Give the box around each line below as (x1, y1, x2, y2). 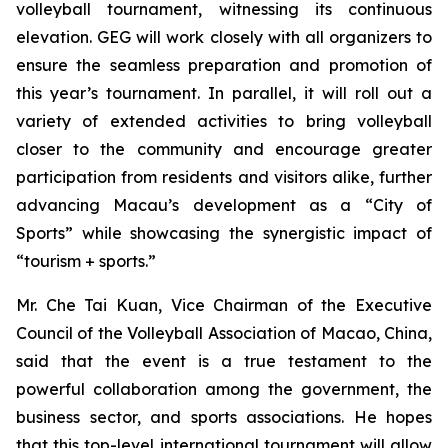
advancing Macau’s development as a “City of (16, 195, 432, 215)
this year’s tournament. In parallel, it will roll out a (16, 83, 432, 103)
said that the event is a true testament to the (16, 351, 432, 371)
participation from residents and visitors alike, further (16, 167, 432, 187)
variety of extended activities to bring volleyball (16, 111, 432, 131)
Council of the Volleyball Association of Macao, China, (16, 323, 432, 343)
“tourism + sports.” (16, 251, 156, 271)
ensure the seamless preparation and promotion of (16, 55, 432, 75)
